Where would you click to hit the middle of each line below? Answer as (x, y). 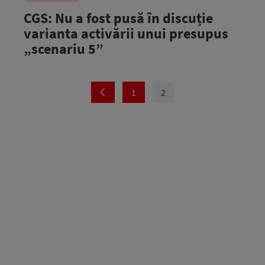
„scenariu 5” (64, 49)
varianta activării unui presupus (126, 33)
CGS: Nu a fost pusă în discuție (118, 18)
